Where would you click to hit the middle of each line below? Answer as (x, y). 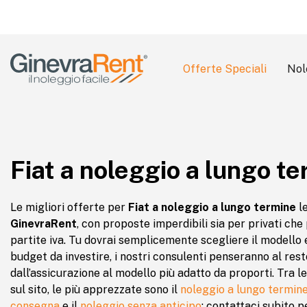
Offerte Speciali (225, 69)
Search (28, 108)
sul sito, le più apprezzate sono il (95, 290)
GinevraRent (44, 224)
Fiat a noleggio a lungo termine (212, 207)
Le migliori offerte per (68, 207)
